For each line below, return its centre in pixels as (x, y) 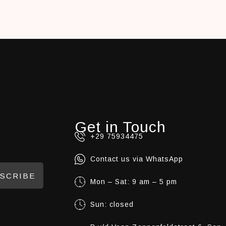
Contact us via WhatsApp (136, 159)
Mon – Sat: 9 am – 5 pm (133, 182)
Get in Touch (120, 127)
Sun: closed (112, 205)
